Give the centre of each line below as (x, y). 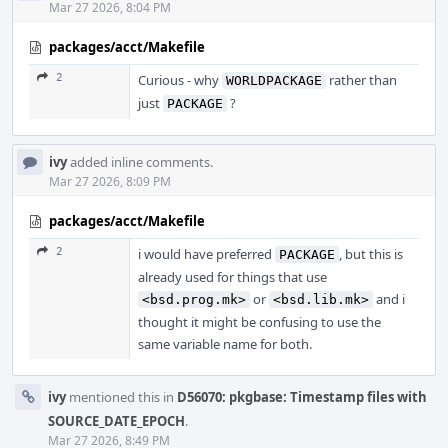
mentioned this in (121, 397)
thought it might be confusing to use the (259, 322)
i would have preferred (206, 254)
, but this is (371, 254)
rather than (361, 80)
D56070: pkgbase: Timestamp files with (302, 397)
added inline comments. (140, 162)
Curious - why (180, 80)
